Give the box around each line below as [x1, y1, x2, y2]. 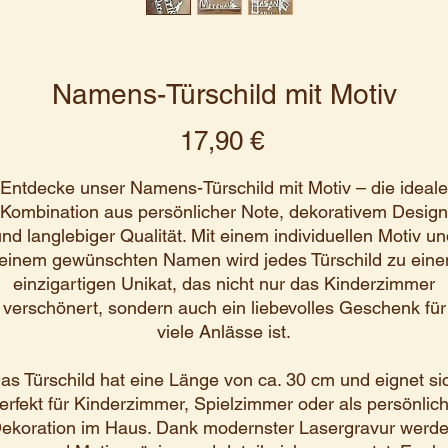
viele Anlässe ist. [157, 321, 291, 342]
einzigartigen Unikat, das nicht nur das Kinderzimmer [13, 273, 435, 294]
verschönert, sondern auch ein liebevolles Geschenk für [2, 297, 446, 318]
